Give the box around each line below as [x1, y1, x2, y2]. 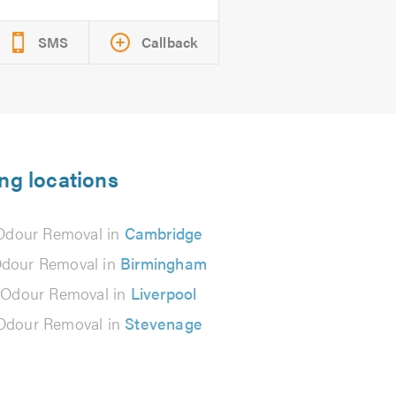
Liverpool [130, 282, 197, 304]
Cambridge [124, 222, 203, 244]
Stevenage [125, 312, 202, 334]
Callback [141, 32, 199, 52]
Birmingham [120, 252, 208, 274]
